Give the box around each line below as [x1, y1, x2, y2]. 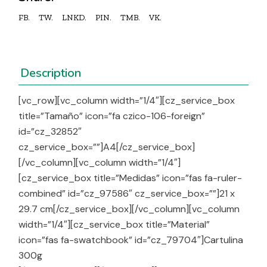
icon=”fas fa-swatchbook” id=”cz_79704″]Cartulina [18, 234, 244, 246]
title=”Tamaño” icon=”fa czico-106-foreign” [18, 110, 206, 122]
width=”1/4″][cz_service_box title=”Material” [18, 218, 210, 231]
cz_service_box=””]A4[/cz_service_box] [18, 141, 195, 153]
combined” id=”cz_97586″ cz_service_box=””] [18, 187, 220, 200]
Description [20, 65, 82, 81]
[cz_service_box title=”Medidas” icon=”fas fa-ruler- [18, 172, 243, 184]
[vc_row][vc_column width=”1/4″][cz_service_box [18, 94, 235, 107]
